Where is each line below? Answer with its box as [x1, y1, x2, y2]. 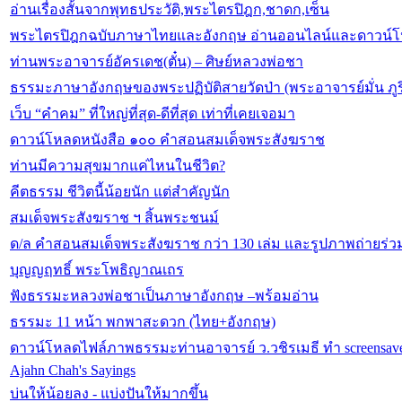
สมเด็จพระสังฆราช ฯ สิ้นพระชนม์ [10, 210, 219, 226]
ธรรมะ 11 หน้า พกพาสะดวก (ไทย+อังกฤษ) [10, 314, 275, 330]
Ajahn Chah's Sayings [10, 363, 135, 379]
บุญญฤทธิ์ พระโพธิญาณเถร [10, 262, 184, 278]
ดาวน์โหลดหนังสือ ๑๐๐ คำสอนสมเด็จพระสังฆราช [10, 132, 325, 148]
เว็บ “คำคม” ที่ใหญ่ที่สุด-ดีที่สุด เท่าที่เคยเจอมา [10, 106, 295, 122]
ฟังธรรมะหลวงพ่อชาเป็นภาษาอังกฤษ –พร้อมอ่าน [10, 288, 319, 304]
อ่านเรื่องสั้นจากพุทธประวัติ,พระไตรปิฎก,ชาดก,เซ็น [10, 2, 329, 18]
